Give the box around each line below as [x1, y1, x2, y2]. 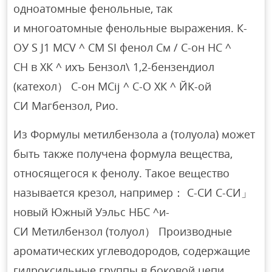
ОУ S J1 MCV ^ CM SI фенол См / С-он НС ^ [13, 39, 232, 55]
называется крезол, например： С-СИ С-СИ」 [13, 185, 253, 200]
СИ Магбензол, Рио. [13, 98, 119, 113]
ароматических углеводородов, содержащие [13, 243, 251, 258]
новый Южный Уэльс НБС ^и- [13, 204, 170, 219]
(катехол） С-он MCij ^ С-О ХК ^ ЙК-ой [13, 78, 212, 93]
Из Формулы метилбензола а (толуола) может [13, 126, 256, 141]
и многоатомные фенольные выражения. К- [13, 20, 248, 35]
